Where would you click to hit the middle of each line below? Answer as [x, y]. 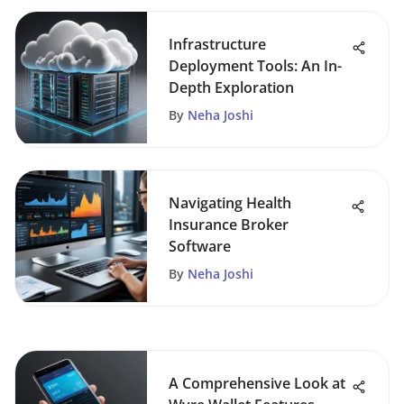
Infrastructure [217, 44]
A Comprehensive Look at [257, 383]
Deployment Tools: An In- [255, 66]
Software [200, 246]
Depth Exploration [231, 87]
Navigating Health [230, 203]
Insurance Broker [229, 225]
